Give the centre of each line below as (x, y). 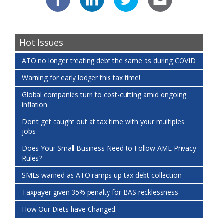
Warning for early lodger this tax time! (81, 78)
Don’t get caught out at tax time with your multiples (103, 122)
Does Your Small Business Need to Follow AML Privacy (109, 148)
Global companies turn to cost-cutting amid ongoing (104, 95)
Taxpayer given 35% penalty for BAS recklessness (100, 192)
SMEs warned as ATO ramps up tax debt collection (102, 175)
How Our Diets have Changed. (69, 209)
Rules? (32, 158)
